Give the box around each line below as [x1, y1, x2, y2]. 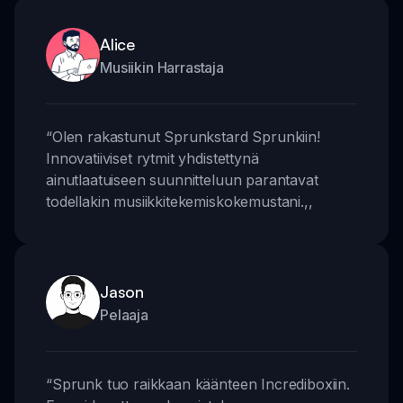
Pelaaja [100, 305, 148, 324]
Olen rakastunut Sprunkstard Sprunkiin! [51, 127, 320, 146]
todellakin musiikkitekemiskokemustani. [46, 192, 304, 210]
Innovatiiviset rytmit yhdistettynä [46, 148, 259, 167]
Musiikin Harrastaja [100, 58, 224, 76]
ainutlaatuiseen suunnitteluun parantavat [46, 170, 318, 189]
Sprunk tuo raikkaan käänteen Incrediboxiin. [51, 374, 350, 393]
